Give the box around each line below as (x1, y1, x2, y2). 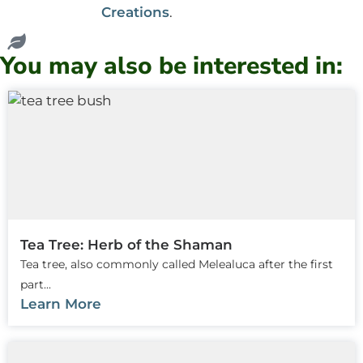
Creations (101, 4, 169, 20)
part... (20, 276, 51, 292)
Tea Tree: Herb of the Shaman (20, 236, 233, 253)
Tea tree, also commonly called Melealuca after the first (20, 256, 333, 271)
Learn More (20, 295, 101, 312)
